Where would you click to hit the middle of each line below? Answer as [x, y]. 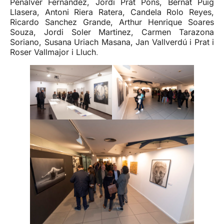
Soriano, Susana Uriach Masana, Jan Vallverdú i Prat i [112, 42]
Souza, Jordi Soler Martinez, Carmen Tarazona [112, 32]
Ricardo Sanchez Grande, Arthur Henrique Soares [112, 22]
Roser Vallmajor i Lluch [53, 52]
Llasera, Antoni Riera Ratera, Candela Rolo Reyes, [112, 12]
